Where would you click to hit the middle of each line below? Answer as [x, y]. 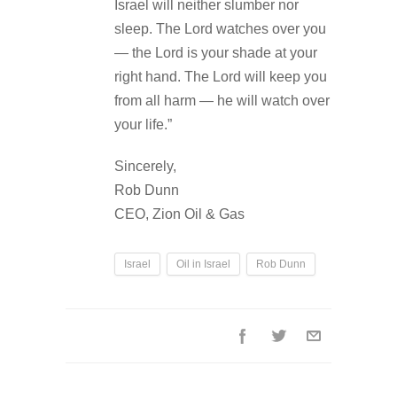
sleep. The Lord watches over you [220, 28]
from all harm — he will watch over [222, 100]
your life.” [143, 124]
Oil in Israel [203, 264]
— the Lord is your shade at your [216, 52]
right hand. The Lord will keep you [221, 76]
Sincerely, [145, 166]
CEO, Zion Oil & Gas [179, 214]
